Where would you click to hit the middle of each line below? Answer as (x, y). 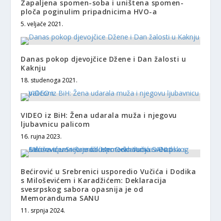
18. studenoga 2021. (49, 80)
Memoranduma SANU (60, 198)
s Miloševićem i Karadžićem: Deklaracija (94, 180)
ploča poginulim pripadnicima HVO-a (89, 11)
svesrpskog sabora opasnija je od (82, 189)
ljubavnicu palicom (55, 124)
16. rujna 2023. (41, 136)
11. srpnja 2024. (43, 210)
